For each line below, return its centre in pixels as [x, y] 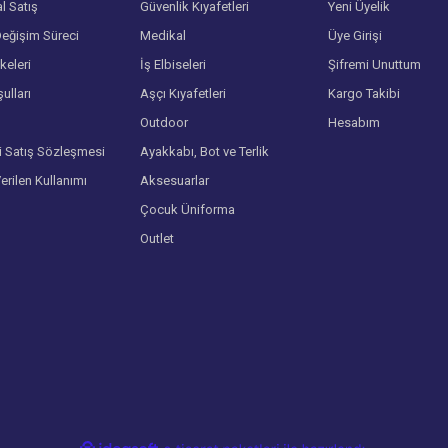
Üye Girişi [355, 36]
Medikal [162, 36]
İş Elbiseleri [172, 65]
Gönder [224, 106]
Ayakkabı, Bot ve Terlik [204, 152]
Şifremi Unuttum [375, 65]
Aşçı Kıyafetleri [182, 94]
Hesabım [354, 123]
